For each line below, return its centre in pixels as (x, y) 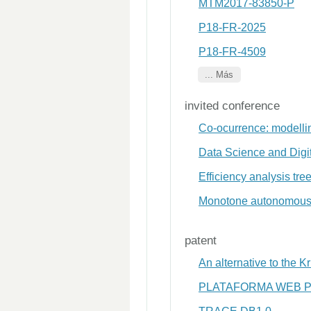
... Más (219, 75)
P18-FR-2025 (232, 27)
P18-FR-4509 (232, 52)
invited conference (232, 106)
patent (201, 241)
